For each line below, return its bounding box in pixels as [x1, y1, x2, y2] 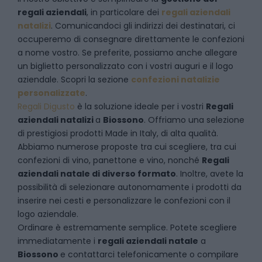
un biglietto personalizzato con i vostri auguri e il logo [18, 60, 233, 72]
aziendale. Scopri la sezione [18, 74, 131, 85]
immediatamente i [18, 235, 98, 247]
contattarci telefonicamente [68, 249, 189, 260]
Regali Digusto [18, 101, 75, 112]
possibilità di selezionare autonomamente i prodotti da [18, 181, 242, 193]
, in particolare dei [87, 6, 161, 18]
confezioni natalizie [131, 74, 220, 85]
